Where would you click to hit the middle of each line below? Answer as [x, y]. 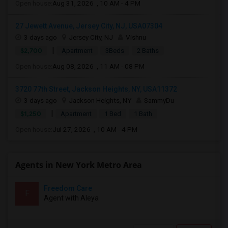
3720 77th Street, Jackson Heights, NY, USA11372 [96, 89]
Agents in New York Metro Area [79, 165]
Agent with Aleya [71, 198]
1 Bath [143, 114]
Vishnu [136, 37]
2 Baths [148, 51]
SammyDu [159, 100]
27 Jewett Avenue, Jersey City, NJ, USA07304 [89, 26]
